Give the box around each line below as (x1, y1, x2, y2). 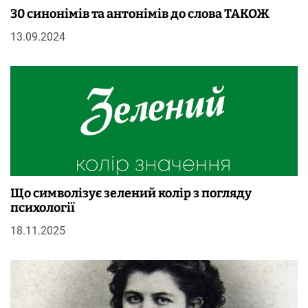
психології (10, 200, 75, 216)
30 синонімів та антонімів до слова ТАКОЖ (10, 6, 269, 22)
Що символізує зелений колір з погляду (10, 186, 252, 201)
